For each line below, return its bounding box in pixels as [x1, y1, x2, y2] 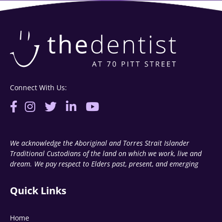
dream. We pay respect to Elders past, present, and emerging [10, 159, 198, 168]
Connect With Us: [10, 82, 67, 92]
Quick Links [10, 183, 66, 197]
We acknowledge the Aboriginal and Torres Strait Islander [10, 138, 189, 148]
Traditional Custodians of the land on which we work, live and [10, 148, 202, 158]
